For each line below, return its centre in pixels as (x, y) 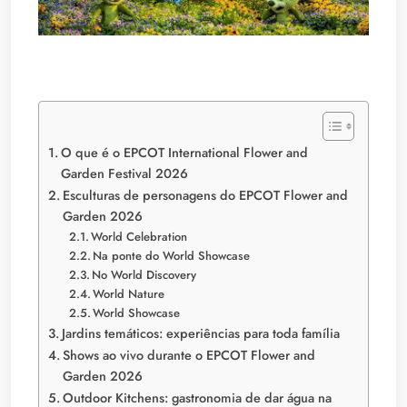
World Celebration (139, 236)
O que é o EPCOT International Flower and (184, 152)
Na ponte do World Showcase (172, 255)
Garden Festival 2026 (124, 173)
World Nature (129, 293)
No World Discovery (144, 274)
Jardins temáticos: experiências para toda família (200, 333)
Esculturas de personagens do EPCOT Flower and (205, 195)
